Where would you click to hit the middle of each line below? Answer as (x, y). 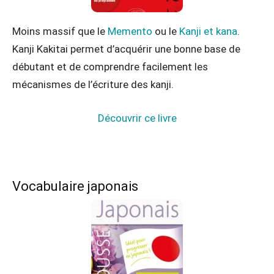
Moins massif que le (60, 31)
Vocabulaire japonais (75, 186)
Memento (130, 31)
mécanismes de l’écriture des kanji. (93, 84)
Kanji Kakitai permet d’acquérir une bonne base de (126, 49)
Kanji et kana (208, 31)
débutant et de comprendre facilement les (110, 66)
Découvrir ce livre (137, 118)
